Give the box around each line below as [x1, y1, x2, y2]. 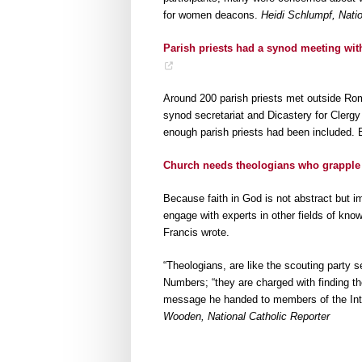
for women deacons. [163, 9, 261, 22]
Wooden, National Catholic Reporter [163, 309, 330, 322]
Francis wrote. [163, 226, 229, 239]
